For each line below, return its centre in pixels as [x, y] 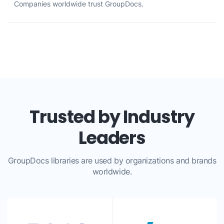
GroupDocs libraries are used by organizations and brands [112, 161]
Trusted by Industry [112, 117]
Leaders [112, 138]
